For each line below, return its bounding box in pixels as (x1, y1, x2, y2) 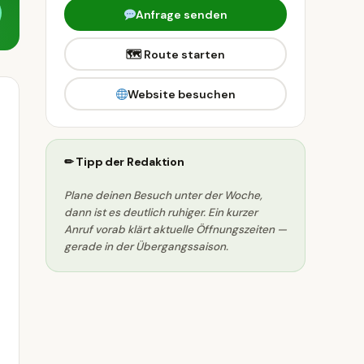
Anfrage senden (136, 6, 228, 22)
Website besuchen (128, 86, 236, 102)
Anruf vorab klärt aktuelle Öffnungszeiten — (64, 223, 287, 236)
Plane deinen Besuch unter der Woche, (64, 188, 262, 202)
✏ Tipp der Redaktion (64, 154, 184, 169)
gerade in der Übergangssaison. (64, 240, 228, 253)
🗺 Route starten (126, 46, 225, 62)
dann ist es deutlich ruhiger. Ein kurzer (64, 206, 258, 219)
